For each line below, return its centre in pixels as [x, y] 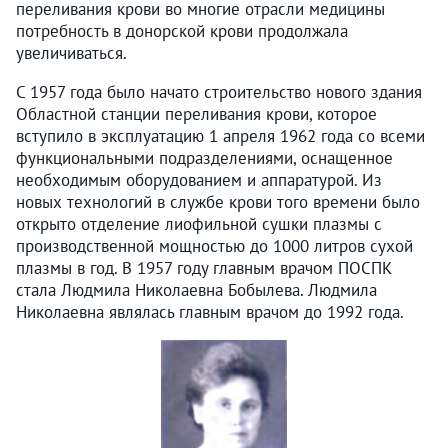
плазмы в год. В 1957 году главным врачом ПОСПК [204, 267]
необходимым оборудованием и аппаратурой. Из [199, 179]
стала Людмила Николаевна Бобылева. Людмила [196, 289]
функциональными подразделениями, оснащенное [204, 157]
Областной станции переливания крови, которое [196, 113]
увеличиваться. [71, 52]
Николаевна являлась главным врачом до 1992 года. [210, 311]
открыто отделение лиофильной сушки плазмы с [199, 223]
